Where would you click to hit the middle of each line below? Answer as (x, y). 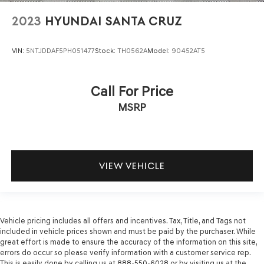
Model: (159, 50)
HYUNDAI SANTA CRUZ (113, 22)
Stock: (106, 50)
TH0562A (132, 50)
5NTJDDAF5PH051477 (60, 50)
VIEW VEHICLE (132, 166)
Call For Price (132, 91)
